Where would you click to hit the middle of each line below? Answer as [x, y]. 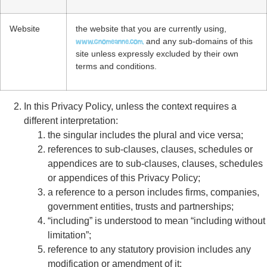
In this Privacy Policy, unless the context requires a [130, 106]
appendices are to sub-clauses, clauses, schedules [155, 164]
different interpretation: [71, 121]
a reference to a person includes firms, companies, [153, 192]
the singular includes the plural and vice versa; [145, 135]
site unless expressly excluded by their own [157, 54]
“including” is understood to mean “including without [156, 221]
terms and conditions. [116, 66]
